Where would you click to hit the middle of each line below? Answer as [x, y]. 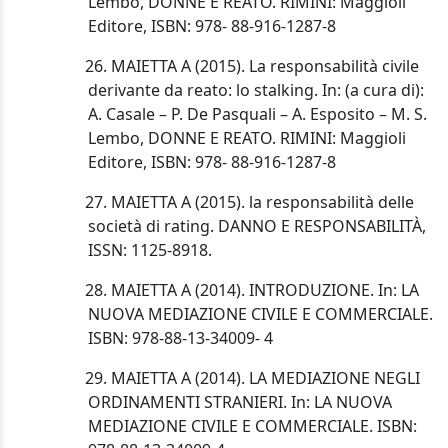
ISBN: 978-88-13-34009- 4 [180, 338]
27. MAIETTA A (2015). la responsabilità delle [239, 202]
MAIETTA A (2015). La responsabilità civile [264, 66]
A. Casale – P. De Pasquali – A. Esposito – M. [249, 114]
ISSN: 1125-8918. [150, 250]
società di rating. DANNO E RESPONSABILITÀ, [257, 226]
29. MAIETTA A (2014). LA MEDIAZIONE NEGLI [242, 378]
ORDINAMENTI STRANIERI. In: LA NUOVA [240, 402]
